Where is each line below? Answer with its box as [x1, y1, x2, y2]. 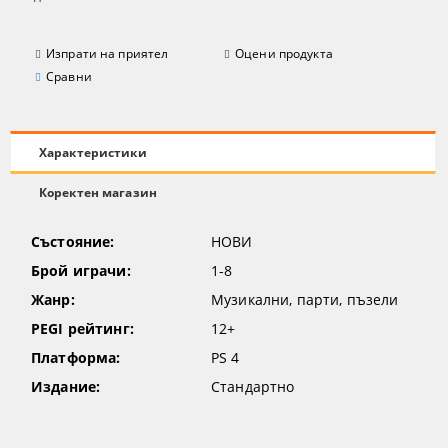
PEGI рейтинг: [31, 319, 134, 339]
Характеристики [39, 144, 147, 162]
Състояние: [31, 232, 115, 252]
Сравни [46, 68, 92, 86]
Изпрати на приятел [46, 45, 169, 63]
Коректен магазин [39, 183, 157, 201]
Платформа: [31, 348, 121, 368]
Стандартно [211, 377, 295, 397]
